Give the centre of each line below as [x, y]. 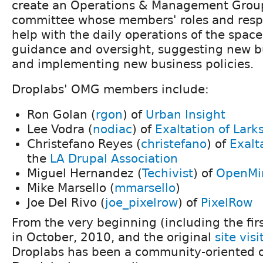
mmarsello [145, 188]
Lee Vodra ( [60, 129]
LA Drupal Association [114, 158]
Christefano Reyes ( [84, 144]
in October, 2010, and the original [113, 237]
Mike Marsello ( [71, 188]
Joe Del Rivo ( [66, 202]
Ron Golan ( [61, 114]
